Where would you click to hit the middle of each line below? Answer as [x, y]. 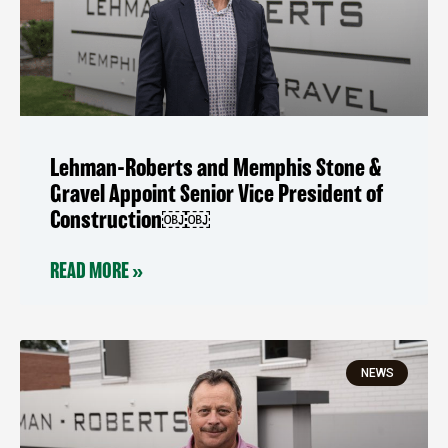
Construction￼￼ [130, 220]
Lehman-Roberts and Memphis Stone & [215, 168]
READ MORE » [96, 271]
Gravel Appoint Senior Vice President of [216, 194]
